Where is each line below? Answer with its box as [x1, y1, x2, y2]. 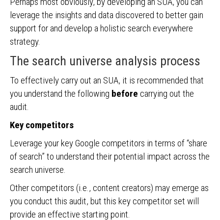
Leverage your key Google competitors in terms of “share [10, 137, 207, 149]
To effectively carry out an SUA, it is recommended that [10, 75, 204, 86]
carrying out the [138, 88, 194, 99]
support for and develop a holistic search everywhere [10, 23, 193, 34]
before [111, 88, 138, 99]
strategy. [10, 36, 40, 47]
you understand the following [10, 88, 111, 99]
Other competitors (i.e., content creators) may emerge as [10, 182, 209, 193]
